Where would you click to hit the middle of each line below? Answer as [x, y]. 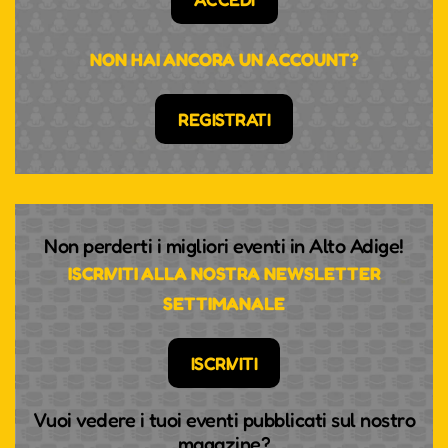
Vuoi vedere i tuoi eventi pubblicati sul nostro [224, 420]
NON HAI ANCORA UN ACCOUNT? [224, 59]
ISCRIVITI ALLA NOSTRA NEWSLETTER [224, 273]
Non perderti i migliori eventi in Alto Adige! [224, 246]
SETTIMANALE [224, 303]
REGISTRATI [224, 119]
